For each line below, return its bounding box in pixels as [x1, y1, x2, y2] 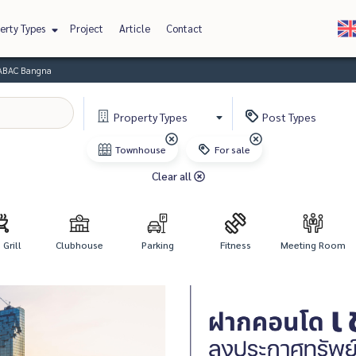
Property [113, 110, 160, 124]
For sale [214, 143, 250, 156]
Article [118, 21, 150, 35]
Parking [141, 238, 174, 251]
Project [69, 21, 103, 35]
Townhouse [114, 143, 166, 156]
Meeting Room [281, 238, 346, 251]
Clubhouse [56, 238, 103, 251]
